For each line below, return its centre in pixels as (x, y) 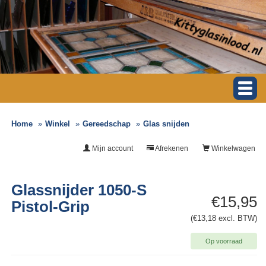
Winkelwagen (232, 149)
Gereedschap (107, 124)
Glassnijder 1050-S (79, 190)
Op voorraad (224, 241)
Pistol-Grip (51, 207)
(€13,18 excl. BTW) (224, 218)
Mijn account (112, 149)
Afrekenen (171, 149)
